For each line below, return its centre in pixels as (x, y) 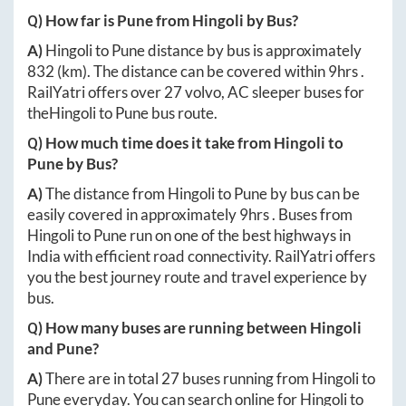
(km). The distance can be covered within (191, 72)
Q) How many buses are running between (169, 328)
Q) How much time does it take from (150, 143)
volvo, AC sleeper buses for (273, 92)
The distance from (106, 194)
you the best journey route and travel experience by (197, 277)
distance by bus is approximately (253, 51)
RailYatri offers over (96, 92)
